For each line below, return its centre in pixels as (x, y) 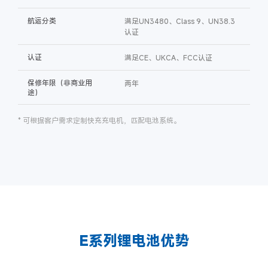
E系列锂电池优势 (134, 240)
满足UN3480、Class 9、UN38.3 (179, 21)
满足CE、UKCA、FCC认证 (168, 57)
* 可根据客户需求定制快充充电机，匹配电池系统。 (99, 120)
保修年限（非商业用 (60, 82)
